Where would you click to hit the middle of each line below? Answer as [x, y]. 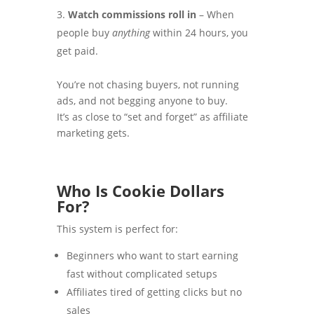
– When [215, 15]
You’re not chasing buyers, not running [148, 85]
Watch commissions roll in [132, 15]
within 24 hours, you [199, 33]
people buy [84, 33]
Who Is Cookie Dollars [140, 191]
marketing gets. [93, 133]
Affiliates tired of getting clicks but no [154, 292]
